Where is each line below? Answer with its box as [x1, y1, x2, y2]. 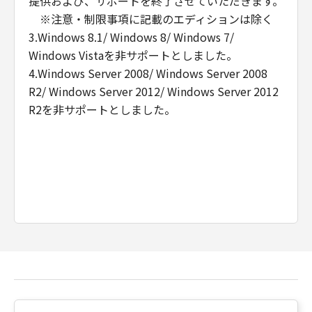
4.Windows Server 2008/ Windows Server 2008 [29, 65, 267, 81]
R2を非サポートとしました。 [29, 101, 175, 118]
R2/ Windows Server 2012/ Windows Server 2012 [29, 83, 279, 100]
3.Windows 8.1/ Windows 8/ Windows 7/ [29, 29, 234, 45]
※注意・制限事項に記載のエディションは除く [29, 10, 273, 27]
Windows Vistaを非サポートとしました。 [29, 47, 237, 63]
